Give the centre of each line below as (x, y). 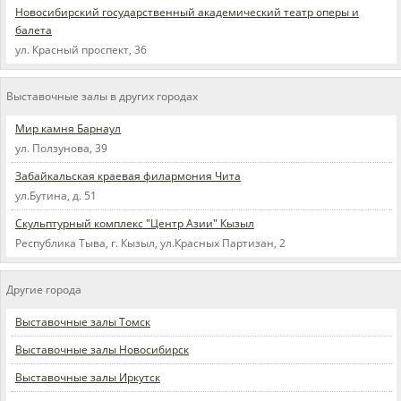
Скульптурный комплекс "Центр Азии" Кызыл (135, 224)
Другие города (44, 290)
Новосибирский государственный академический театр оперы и (187, 13)
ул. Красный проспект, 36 (81, 50)
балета (34, 30)
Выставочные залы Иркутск (88, 378)
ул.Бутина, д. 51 (56, 196)
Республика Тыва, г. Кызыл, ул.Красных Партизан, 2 (150, 243)
